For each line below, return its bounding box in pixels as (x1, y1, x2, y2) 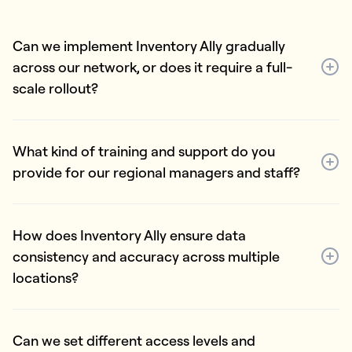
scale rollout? (13, 79, 98, 97)
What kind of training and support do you (13, 141, 275, 160)
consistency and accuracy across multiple (13, 247, 280, 266)
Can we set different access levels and (13, 331, 255, 350)
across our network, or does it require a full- (13, 57, 292, 76)
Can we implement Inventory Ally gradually (13, 36, 285, 55)
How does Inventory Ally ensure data (13, 225, 246, 244)
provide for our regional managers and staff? (13, 163, 300, 181)
